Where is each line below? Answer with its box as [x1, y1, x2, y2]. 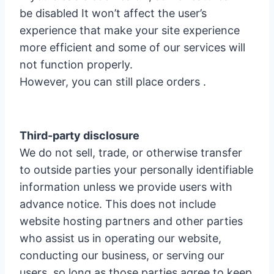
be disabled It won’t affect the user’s [20, 7, 207, 20]
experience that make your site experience [20, 24, 240, 37]
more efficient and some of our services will [20, 41, 245, 54]
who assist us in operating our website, [20, 232, 221, 245]
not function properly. [20, 58, 133, 71]
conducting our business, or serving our [20, 249, 224, 262]
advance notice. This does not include [20, 198, 216, 210]
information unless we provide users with [20, 180, 232, 193]
